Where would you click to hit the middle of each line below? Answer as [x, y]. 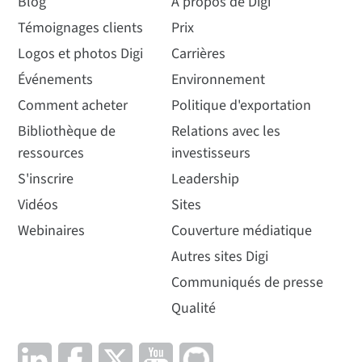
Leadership [205, 179]
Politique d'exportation [241, 105]
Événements [56, 79]
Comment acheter [73, 105]
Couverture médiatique [241, 230]
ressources [51, 153]
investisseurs [210, 153]
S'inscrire [46, 179]
